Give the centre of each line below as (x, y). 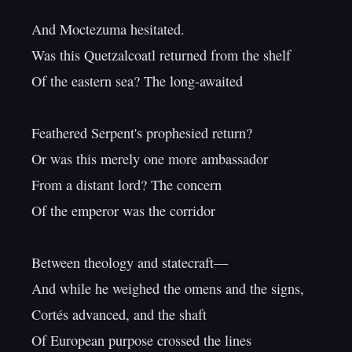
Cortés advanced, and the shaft (119, 314)
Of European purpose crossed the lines (141, 340)
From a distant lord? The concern (126, 185)
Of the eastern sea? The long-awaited (137, 81)
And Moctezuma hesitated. (108, 29)
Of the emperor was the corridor (123, 211)
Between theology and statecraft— (130, 262)
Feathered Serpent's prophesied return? (142, 133)
